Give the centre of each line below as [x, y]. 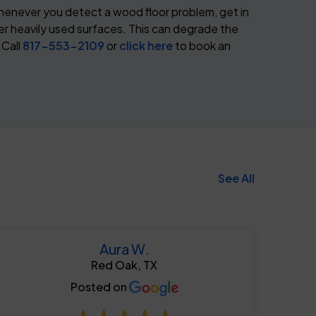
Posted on [99, 287]
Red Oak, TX [124, 265]
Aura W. [124, 249]
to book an [203, 46]
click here [147, 46]
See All [236, 178]
